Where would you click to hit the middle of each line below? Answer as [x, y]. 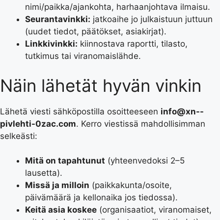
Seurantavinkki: [58, 19]
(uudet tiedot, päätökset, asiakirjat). [96, 31]
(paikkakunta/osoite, [131, 185]
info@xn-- [182, 111]
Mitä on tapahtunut [65, 161]
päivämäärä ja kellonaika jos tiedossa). [101, 197]
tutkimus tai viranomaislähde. [83, 56]
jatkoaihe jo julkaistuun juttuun [151, 19]
